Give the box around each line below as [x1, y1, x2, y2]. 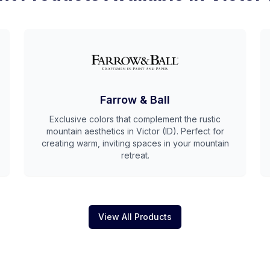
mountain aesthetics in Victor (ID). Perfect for [46, 126, 224, 136]
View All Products [98, 212, 172, 222]
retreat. [121, 150, 149, 160]
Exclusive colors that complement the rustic [49, 114, 221, 124]
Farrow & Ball [100, 93, 170, 106]
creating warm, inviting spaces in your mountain [41, 138, 229, 148]
